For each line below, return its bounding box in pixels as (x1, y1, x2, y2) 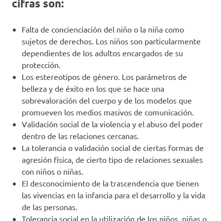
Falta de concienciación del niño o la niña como (22, 24, 184, 34)
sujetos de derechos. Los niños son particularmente (22, 36, 201, 46)
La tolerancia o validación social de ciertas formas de (22, 142, 204, 152)
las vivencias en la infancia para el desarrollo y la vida (22, 189, 205, 200)
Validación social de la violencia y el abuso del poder (22, 118, 203, 129)
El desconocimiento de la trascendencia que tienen (22, 178, 199, 188)
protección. (22, 59, 65, 70)
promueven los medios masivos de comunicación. (22, 107, 194, 117)
